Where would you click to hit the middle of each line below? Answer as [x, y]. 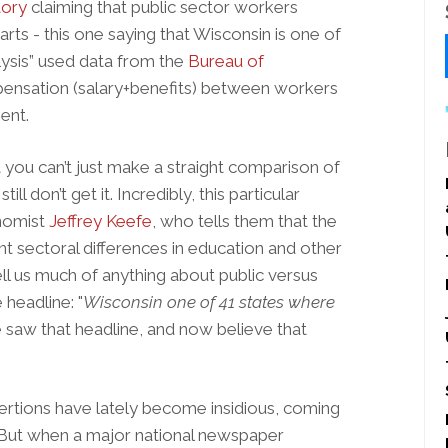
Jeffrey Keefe [100, 221]
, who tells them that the [244, 221]
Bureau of [226, 61]
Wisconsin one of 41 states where [209, 302]
